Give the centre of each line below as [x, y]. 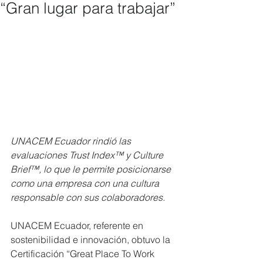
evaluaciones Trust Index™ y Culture [88, 155]
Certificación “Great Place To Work [84, 254]
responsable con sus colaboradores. [88, 198]
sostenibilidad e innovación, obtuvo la [92, 240]
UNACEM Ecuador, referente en [78, 226]
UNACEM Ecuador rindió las [72, 141]
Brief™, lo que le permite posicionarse [92, 169]
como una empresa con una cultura [86, 183]
